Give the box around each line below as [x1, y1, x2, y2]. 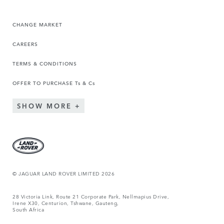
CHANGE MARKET [12, 19, 62, 28]
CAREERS [12, 39, 38, 47]
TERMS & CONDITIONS [12, 58, 77, 67]
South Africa [12, 205, 44, 213]
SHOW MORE [17, 101, 72, 111]
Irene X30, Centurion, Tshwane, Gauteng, [12, 198, 120, 207]
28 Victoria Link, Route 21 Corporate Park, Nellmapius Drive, [12, 192, 171, 200]
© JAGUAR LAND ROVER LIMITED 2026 [12, 169, 114, 177]
